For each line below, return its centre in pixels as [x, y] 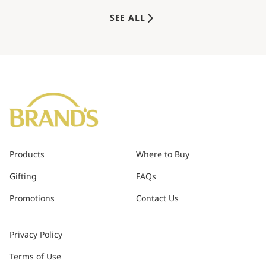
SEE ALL [127, 18]
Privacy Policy [36, 235]
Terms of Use [35, 257]
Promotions [32, 199]
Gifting [23, 177]
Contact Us [157, 199]
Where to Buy [162, 155]
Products [27, 155]
